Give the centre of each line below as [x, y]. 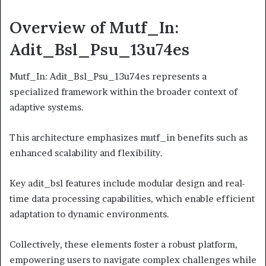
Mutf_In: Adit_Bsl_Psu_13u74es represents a [108, 76]
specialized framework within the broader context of [123, 91]
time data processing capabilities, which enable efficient [132, 198]
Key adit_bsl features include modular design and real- [127, 183]
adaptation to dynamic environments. [89, 214]
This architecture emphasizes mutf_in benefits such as [129, 137]
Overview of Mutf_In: [94, 28]
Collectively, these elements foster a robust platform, [123, 244]
